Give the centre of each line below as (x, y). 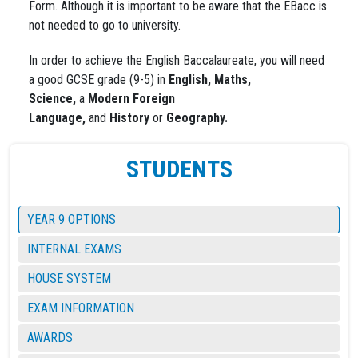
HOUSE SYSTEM (69, 278)
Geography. (197, 118)
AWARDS (50, 338)
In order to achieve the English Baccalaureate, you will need (177, 60)
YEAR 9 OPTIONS (72, 219)
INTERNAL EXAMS (74, 249)
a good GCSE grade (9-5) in (99, 80)
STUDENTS (179, 169)
